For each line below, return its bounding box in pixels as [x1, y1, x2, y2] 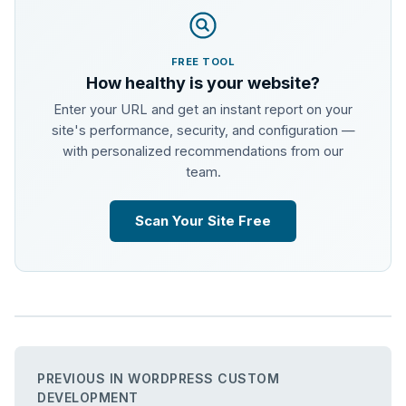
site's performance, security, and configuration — [51, 121, 355, 138]
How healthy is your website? [86, 72, 320, 92]
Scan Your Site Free [135, 211, 271, 229]
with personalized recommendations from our [63, 142, 343, 159]
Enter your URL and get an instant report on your [53, 101, 353, 117]
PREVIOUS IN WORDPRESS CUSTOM [37, 370, 279, 386]
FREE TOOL [170, 54, 236, 68]
